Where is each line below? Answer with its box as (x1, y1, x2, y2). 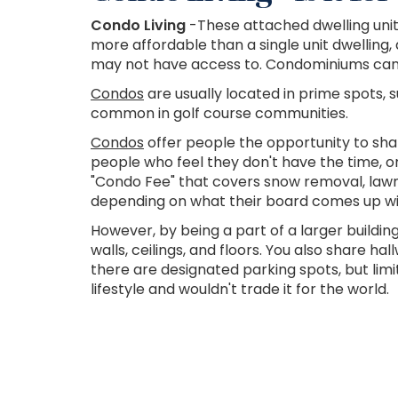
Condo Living (91, 15, 186, 36)
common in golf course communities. (91, 103, 348, 123)
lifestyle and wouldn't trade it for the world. (91, 279, 389, 299)
